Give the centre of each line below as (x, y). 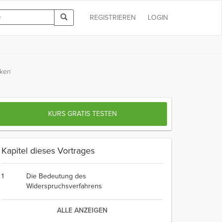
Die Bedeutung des (56, 176)
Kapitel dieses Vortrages (48, 151)
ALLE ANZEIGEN (82, 210)
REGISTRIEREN (113, 18)
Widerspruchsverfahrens (64, 186)
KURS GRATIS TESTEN (82, 114)
